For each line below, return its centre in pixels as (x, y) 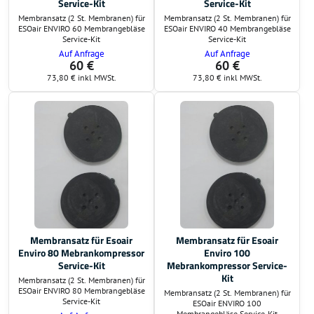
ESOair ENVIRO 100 (227, 303)
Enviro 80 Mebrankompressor (81, 253)
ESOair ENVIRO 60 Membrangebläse (81, 28)
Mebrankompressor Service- (227, 265)
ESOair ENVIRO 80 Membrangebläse (81, 290)
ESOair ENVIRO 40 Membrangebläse (227, 28)
